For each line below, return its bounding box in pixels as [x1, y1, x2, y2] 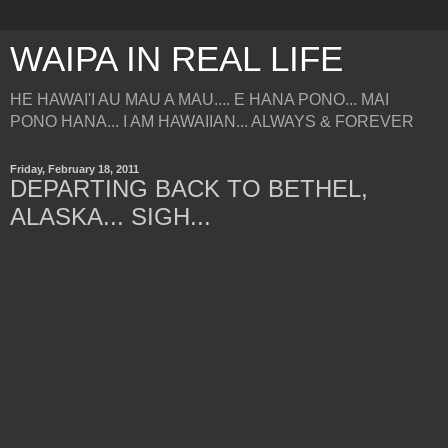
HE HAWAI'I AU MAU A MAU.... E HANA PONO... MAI [10, 91, 389, 108]
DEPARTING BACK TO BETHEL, [10, 175, 368, 202]
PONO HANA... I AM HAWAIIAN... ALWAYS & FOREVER [10, 113, 414, 130]
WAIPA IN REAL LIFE [10, 40, 343, 78]
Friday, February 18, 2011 [10, 163, 139, 175]
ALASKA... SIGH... [10, 203, 211, 230]
